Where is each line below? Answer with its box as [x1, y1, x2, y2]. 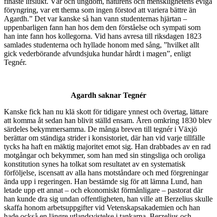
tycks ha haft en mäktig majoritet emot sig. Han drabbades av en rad [4, 142, 211, 151]
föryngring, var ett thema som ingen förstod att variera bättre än [4, 6, 196, 15]
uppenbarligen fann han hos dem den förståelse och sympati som [4, 23, 201, 32]
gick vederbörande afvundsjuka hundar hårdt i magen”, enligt [4, 49, 191, 58]
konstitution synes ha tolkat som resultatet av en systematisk [4, 160, 186, 169]
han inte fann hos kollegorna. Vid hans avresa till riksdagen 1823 [4, 32, 201, 41]
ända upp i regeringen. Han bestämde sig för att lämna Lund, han [4, 177, 202, 186]
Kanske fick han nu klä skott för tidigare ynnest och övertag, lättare [4, 108, 208, 116]
